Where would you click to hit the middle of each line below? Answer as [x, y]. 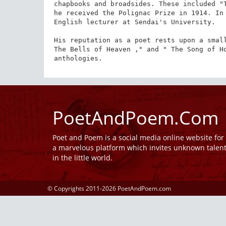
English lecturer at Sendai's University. [134, 22]
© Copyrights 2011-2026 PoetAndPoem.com [109, 188]
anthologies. [78, 58]
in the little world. [82, 158]
